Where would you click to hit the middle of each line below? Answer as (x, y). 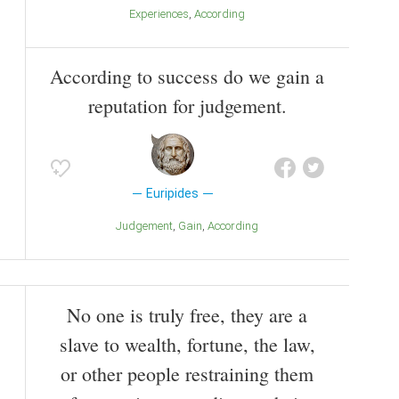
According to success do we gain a (187, 77)
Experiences (162, 13)
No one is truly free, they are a (187, 315)
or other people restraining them (187, 374)
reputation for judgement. (187, 106)
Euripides (173, 194)
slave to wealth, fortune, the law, (187, 345)
